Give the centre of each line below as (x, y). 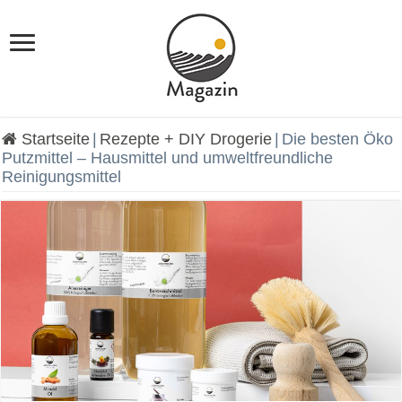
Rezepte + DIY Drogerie (186, 139)
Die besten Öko (338, 139)
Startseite (54, 139)
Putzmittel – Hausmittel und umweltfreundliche (168, 158)
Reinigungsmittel (62, 177)
